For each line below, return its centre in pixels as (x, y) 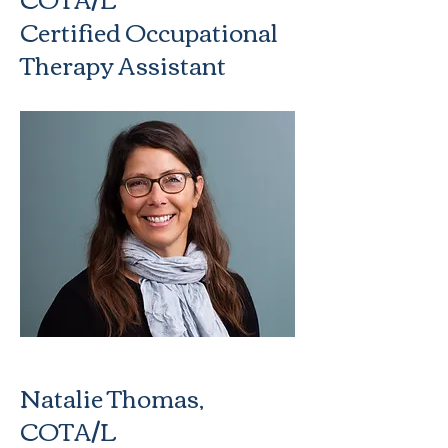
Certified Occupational (149, 31)
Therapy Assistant (123, 64)
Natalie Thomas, (112, 397)
